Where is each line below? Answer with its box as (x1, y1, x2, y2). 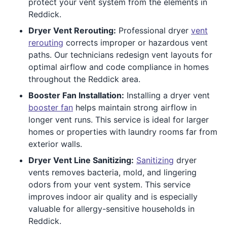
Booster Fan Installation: (28, 90, 124, 100)
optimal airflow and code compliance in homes (28, 61, 209, 72)
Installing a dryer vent (124, 90, 210, 100)
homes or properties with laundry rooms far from (28, 126, 217, 137)
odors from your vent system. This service (28, 179, 191, 190)
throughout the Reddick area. (28, 73, 140, 84)
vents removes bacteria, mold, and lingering (28, 167, 197, 177)
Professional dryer (116, 25, 191, 35)
